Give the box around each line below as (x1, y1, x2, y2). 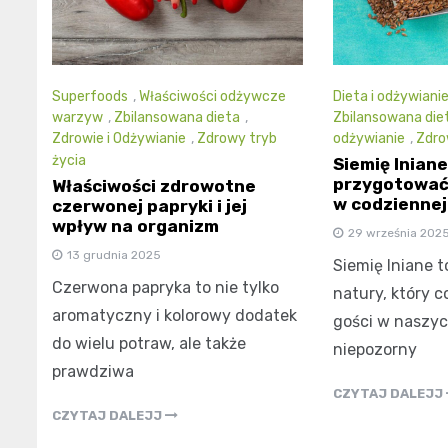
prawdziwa (52, 361, 134, 381)
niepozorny (332, 340, 417, 360)
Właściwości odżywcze (139, 87, 286, 105)
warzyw (52, 108, 103, 126)
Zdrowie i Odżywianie (52, 130, 186, 148)
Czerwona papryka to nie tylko (52, 277, 279, 297)
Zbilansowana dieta (114, 108, 240, 126)
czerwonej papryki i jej (52, 195, 247, 216)
